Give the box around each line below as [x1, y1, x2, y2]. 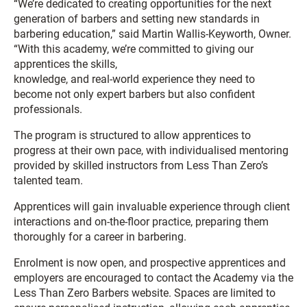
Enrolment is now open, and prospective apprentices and [14, 256, 286, 269]
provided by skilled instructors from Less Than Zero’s [14, 159, 268, 172]
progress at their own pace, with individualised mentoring [14, 144, 288, 157]
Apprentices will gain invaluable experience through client [14, 200, 290, 213]
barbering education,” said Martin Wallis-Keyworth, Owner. [14, 27, 291, 40]
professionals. [14, 103, 82, 116]
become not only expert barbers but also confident [14, 88, 255, 101]
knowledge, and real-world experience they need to [14, 73, 255, 86]
